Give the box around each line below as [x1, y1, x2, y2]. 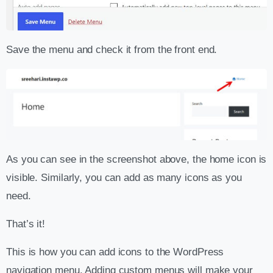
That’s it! [6, 218, 45, 230]
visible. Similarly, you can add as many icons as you [6, 171, 242, 183]
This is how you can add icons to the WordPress [6, 246, 224, 258]
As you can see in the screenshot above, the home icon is [6, 153, 267, 165]
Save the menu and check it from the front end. [6, 43, 218, 55]
